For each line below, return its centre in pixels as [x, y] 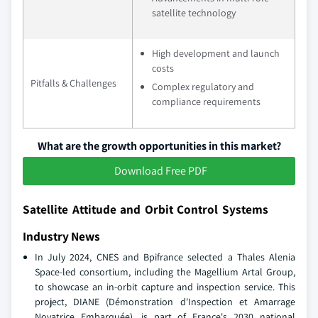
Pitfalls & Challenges [73, 83]
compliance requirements [206, 102]
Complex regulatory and [203, 87]
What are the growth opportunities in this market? [159, 146]
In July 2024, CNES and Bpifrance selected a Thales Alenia [165, 257]
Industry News [61, 236]
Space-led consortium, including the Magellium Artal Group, [165, 272]
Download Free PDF [160, 171]
